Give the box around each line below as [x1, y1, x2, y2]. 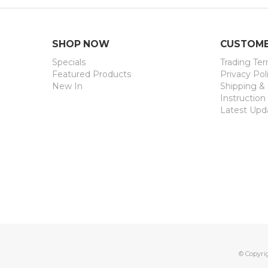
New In [52, 81, 83, 92]
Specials [52, 57, 86, 68]
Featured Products [52, 69, 131, 80]
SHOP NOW [52, 38, 109, 50]
